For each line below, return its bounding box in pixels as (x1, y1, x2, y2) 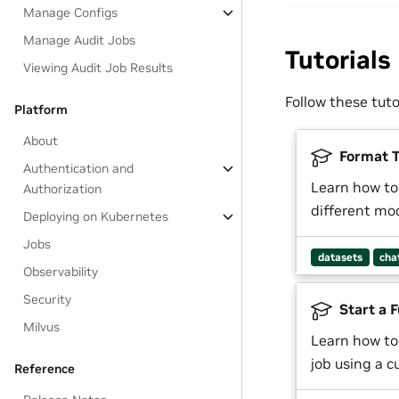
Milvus (23, 319, 61, 335)
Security (23, 291, 72, 307)
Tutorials (285, 45, 391, 77)
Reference (14, 361, 75, 377)
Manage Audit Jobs (23, 32, 136, 48)
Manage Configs (23, 4, 118, 20)
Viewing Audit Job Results (23, 60, 174, 76)
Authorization (23, 181, 102, 197)
